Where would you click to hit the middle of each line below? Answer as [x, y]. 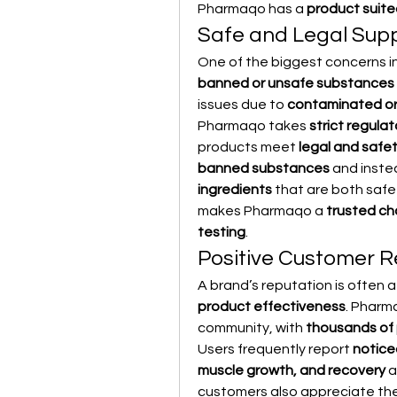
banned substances [264, 168]
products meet [248, 147]
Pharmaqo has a [252, 9]
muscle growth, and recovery [292, 370]
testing [222, 232]
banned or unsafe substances [296, 83]
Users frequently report [275, 349]
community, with [252, 328]
